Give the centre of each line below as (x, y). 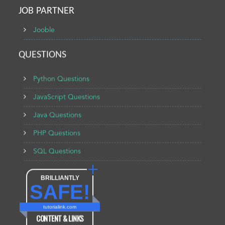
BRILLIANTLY (60, 175)
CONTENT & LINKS (60, 215)
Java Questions (58, 111)
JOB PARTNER (47, 11)
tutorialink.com (60, 203)
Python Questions (62, 75)
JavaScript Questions (67, 93)
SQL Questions (57, 147)
